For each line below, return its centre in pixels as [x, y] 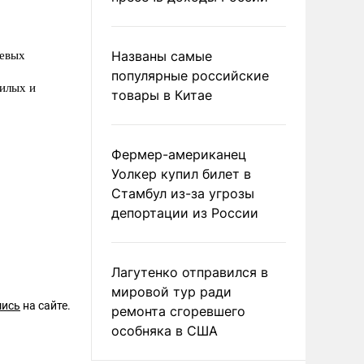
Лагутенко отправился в [190, 272]
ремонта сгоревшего [178, 311]
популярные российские [190, 76]
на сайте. [45, 305]
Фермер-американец [179, 154]
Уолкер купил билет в [181, 174]
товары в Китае [162, 95]
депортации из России [185, 213]
